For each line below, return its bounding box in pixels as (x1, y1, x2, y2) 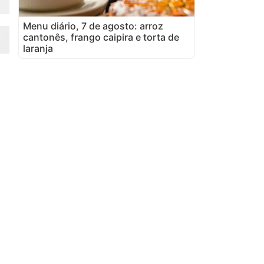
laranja (23, 42, 53, 54)
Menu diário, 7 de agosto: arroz (23, 19, 163, 32)
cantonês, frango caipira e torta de (23, 31, 179, 43)
